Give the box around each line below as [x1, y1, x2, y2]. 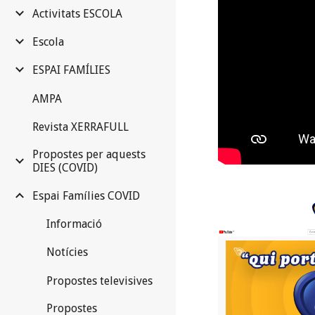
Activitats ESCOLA [32, 7, 122, 21]
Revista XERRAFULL [32, 120, 129, 134]
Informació [46, 217, 102, 231]
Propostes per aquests [32, 147, 146, 161]
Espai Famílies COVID [32, 189, 140, 203]
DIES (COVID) [32, 160, 98, 174]
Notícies [46, 245, 88, 259]
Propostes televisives [46, 274, 153, 288]
